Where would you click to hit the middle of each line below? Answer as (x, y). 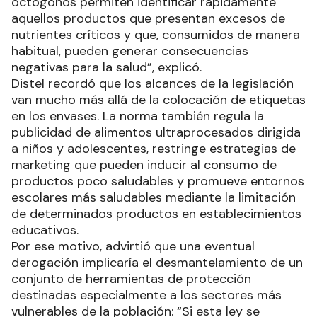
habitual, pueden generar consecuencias (130, 51)
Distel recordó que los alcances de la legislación (152, 83)
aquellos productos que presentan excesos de (148, 18)
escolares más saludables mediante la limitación (154, 197)
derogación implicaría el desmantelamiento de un (157, 263)
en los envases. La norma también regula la (138, 116)
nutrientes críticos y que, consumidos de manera (156, 35)
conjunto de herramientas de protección (131, 279)
